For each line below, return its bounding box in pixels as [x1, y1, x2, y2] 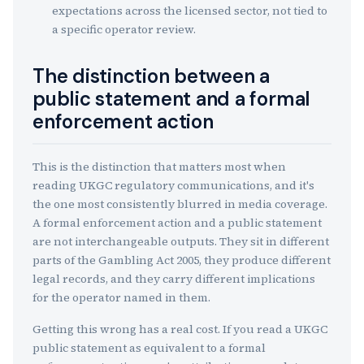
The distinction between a [32, 63, 270, 89]
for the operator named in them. [32, 289, 210, 305]
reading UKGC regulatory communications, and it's [32, 177, 314, 193]
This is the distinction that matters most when [32, 158, 286, 175]
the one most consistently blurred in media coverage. [32, 196, 327, 212]
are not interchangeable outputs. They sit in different [32, 233, 329, 249]
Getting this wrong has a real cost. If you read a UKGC [32, 321, 327, 337]
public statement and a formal [32, 86, 311, 111]
